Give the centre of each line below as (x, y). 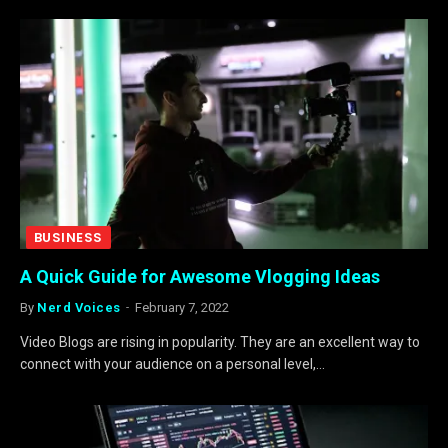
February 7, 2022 (181, 307)
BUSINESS (68, 237)
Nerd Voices (79, 307)
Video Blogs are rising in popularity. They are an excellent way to (220, 341)
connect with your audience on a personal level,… (172, 363)
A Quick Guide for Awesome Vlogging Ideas (200, 276)
